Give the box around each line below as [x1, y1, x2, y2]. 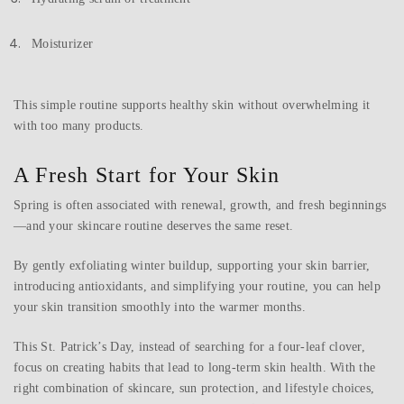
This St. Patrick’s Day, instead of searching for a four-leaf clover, [14, 340, 366, 354]
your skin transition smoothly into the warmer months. [14, 300, 306, 315]
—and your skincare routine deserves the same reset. [14, 219, 294, 234]
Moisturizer [32, 37, 94, 51]
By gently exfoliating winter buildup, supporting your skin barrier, [14, 259, 371, 273]
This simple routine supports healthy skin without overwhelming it [14, 98, 371, 113]
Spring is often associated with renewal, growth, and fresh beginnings [14, 198, 387, 213]
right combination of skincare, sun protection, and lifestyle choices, [14, 381, 375, 396]
